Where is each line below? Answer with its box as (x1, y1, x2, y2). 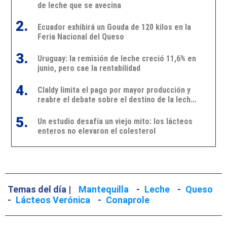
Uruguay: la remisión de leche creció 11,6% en (37, 53, 196, 63)
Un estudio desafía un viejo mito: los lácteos (37, 116, 193, 126)
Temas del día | (8, 184, 71, 195)
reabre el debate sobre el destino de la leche (37, 94, 195, 104)
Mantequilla (79, 184, 129, 195)
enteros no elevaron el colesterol (37, 126, 156, 136)
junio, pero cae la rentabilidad (37, 63, 140, 73)
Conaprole (106, 195, 149, 206)
